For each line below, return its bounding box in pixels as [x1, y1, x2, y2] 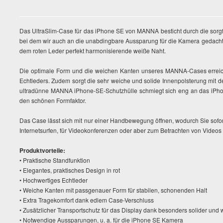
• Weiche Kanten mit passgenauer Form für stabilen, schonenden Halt [19, 186, 207, 194]
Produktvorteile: [19, 146, 65, 155]
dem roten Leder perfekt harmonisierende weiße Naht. [19, 46, 166, 55]
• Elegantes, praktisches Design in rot [19, 166, 120, 174]
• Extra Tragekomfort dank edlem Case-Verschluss [19, 196, 154, 204]
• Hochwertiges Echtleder [19, 176, 88, 184]
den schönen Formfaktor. [19, 96, 86, 105]
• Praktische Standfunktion [19, 156, 90, 164]
